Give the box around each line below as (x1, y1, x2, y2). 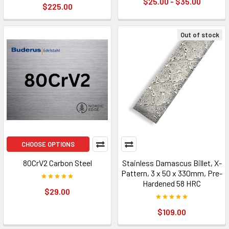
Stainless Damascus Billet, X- (122, 158, 222, 168)
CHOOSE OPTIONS (21, 140, 75, 148)
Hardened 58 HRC (143, 178, 201, 188)
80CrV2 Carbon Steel (22, 158, 92, 168)
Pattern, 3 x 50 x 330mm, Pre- (121, 168, 222, 178)
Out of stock (180, 31, 219, 39)
